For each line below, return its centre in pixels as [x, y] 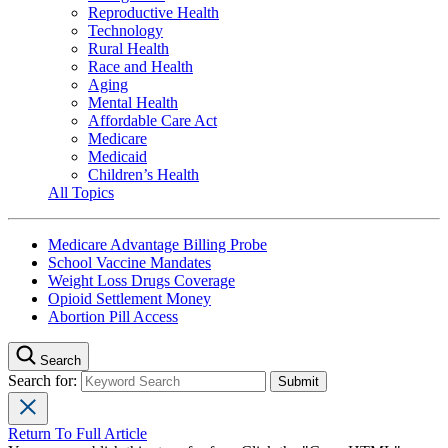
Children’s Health [143, 174]
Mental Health [133, 102]
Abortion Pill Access [113, 316]
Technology [125, 30]
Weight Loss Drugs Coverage [141, 280]
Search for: [44, 380]
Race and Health [140, 66]
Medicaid [117, 156]
